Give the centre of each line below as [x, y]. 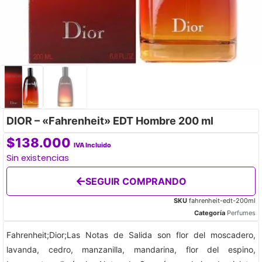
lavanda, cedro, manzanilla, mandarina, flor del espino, [131, 249]
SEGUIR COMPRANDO [136, 181]
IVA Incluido [92, 145]
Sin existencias [38, 158]
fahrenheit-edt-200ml [222, 200]
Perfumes [241, 213]
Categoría [210, 213]
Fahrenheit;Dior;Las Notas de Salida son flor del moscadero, [131, 235]
